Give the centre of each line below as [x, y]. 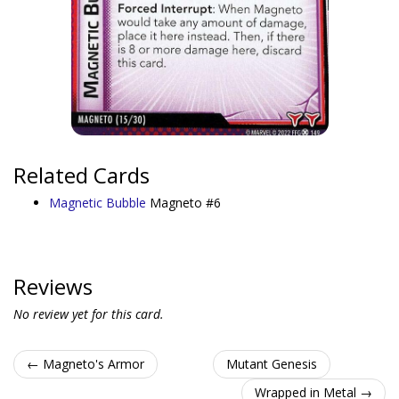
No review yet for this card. [89, 314]
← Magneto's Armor [85, 364]
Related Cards [81, 175]
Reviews [53, 286]
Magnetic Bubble [99, 203]
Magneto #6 [185, 203]
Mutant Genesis [272, 364]
